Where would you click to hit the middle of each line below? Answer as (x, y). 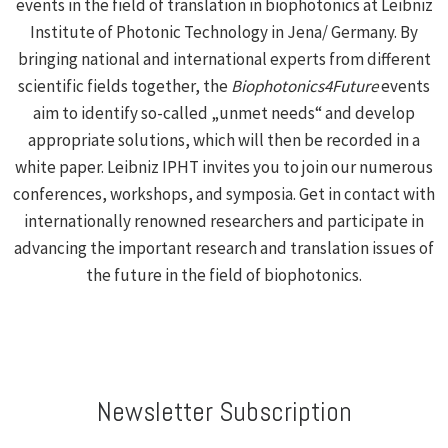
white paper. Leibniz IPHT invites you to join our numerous (224, 166)
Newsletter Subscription (224, 412)
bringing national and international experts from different (224, 58)
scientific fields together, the (124, 85)
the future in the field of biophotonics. (224, 274)
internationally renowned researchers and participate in (224, 220)
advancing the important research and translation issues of (224, 247)
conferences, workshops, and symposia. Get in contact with (224, 193)
